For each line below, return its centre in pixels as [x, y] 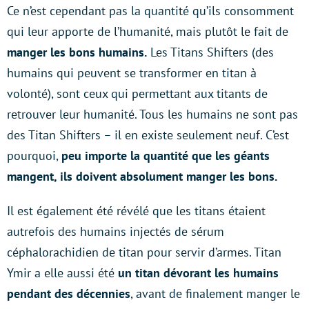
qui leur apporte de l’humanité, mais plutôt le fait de [148, 31]
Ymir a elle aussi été [62, 272]
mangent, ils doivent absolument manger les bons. [142, 176]
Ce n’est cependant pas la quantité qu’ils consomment [150, 10]
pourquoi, [34, 155]
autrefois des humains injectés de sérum [116, 231]
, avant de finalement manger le [215, 293]
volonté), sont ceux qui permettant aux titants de [137, 93]
